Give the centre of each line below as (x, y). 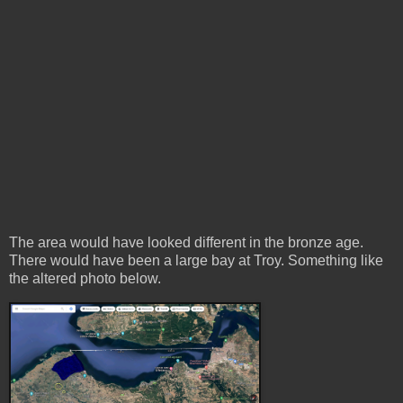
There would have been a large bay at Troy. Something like (196, 260)
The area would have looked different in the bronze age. (188, 242)
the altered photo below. (89, 278)
